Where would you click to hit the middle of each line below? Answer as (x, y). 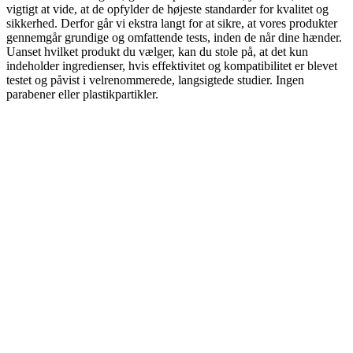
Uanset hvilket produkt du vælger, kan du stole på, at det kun (157, 52)
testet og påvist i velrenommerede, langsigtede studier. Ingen (155, 80)
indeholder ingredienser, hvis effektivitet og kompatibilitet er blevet (172, 66)
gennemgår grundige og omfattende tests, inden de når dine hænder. (174, 38)
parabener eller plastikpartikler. (82, 95)
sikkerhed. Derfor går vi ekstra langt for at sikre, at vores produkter (172, 24)
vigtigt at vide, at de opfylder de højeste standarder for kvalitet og (167, 9)
